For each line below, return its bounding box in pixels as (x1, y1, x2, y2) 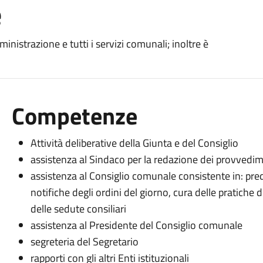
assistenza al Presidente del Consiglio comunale (30, 217, 242, 233)
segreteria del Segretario (30, 234, 139, 249)
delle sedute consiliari (30, 201, 126, 217)
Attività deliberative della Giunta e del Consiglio (30, 135, 238, 151)
